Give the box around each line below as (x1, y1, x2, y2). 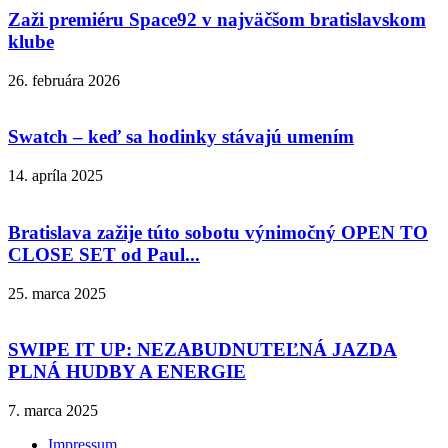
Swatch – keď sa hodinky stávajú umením (8, 126, 354, 148)
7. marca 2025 (8, 402, 98, 419)
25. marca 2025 (8, 284, 106, 302)
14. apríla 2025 (8, 167, 103, 185)
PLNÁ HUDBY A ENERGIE (8, 361, 246, 383)
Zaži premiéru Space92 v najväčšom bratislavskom (8, 8, 426, 30)
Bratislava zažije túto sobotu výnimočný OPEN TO (8, 221, 428, 243)
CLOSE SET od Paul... (8, 243, 200, 265)
